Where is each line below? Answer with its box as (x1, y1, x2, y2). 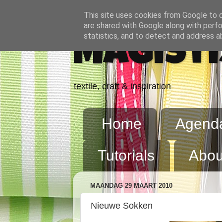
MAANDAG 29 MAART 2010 (90, 182, 172, 190)
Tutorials (98, 147, 155, 164)
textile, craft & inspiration (74, 81, 171, 91)
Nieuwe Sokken (91, 200, 153, 211)
